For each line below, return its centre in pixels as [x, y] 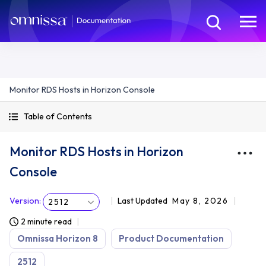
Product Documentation [171, 238]
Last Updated [142, 201]
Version [24, 201]
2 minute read [46, 221]
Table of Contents [58, 116]
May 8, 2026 [200, 201]
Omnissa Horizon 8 [58, 238]
